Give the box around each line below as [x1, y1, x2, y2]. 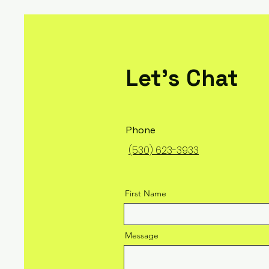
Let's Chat [125, 64, 238, 92]
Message [125, 230, 159, 241]
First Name [125, 188, 166, 199]
